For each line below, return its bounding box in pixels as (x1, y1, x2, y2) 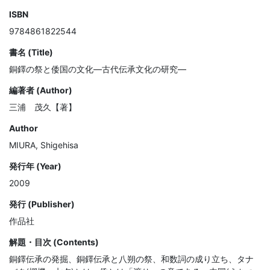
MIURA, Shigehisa (9, 140, 78, 151)
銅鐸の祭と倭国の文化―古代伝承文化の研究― (9, 64, 186, 75)
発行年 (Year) (9, 161, 61, 172)
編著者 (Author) (9, 85, 72, 96)
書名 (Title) (9, 47, 53, 58)
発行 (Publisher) (9, 199, 75, 210)
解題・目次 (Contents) (9, 237, 99, 248)
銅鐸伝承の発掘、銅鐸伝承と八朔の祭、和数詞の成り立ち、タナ (9, 254, 254, 265)
